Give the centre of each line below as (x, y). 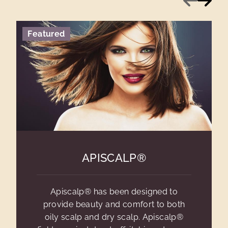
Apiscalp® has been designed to (114, 192)
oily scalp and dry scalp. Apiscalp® (114, 217)
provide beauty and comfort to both (114, 204)
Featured (46, 34)
